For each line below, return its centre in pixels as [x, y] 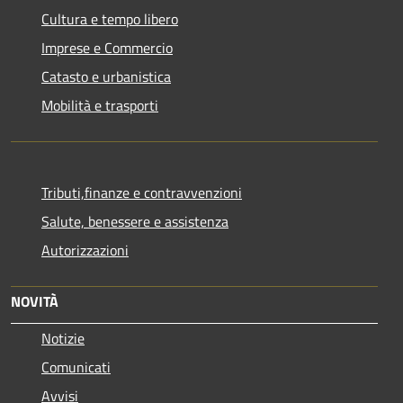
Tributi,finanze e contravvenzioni [142, 193]
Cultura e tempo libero [110, 19]
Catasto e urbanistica [106, 77]
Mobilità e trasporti [100, 106]
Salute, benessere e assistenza [135, 222]
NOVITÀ [35, 302]
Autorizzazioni [85, 251]
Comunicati [76, 367]
